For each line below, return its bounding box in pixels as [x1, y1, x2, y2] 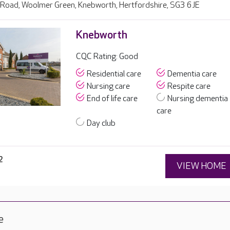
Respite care [167, 82, 211, 91]
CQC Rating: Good [75, 52, 138, 62]
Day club [86, 119, 116, 128]
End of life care [86, 94, 138, 104]
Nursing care [86, 82, 130, 91]
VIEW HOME [177, 161, 226, 171]
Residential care [86, 69, 141, 79]
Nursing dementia [167, 94, 228, 104]
